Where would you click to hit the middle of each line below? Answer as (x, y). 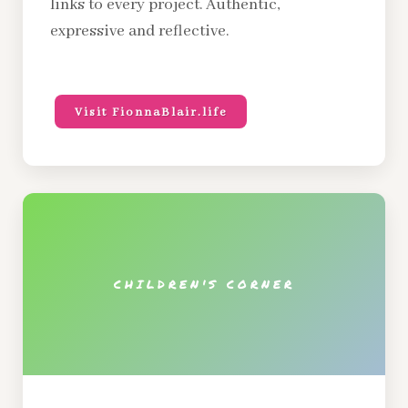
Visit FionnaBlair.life (151, 112)
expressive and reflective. (139, 31)
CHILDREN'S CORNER (204, 284)
